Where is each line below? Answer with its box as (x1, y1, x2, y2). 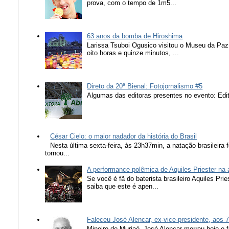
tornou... (45, 149, 70, 157)
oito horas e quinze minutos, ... (87, 49, 179, 57)
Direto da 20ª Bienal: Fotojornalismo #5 (87, 82, 203, 90)
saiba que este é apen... (87, 182, 159, 190)
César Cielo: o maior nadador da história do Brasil (50, 132, 197, 140)
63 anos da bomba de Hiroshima (87, 32, 183, 40)
